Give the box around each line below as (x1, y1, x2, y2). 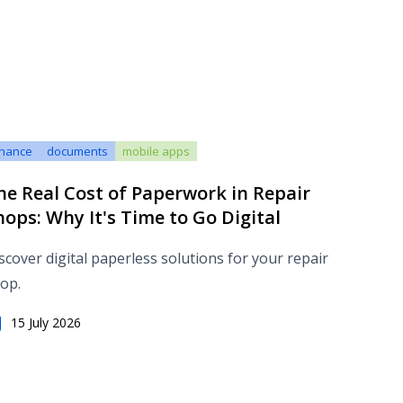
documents (47, 143, 108, 159)
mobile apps (122, 143, 190, 159)
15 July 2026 (11, 314, 81, 331)
